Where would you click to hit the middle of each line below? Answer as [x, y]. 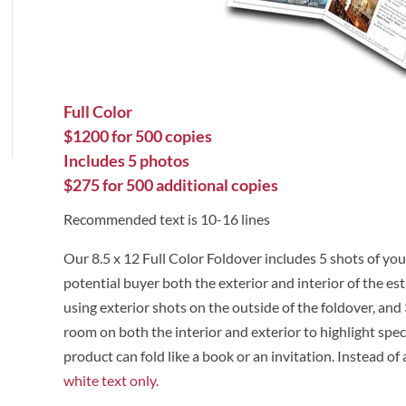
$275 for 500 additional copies [171, 185]
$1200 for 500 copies [138, 136]
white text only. [111, 381]
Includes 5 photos [127, 161]
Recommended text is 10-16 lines [167, 219]
